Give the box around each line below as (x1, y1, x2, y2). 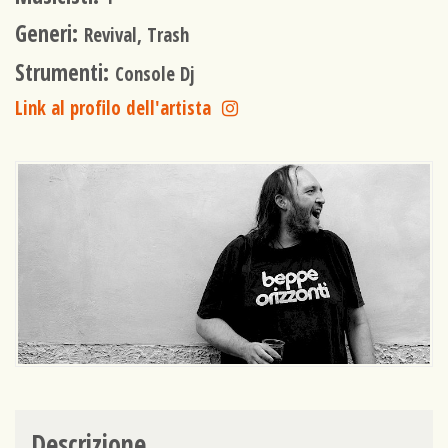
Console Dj (115, 60, 195, 86)
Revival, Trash (84, 22, 189, 48)
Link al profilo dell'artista (15, 95, 211, 121)
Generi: (15, 18, 84, 50)
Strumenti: (15, 56, 115, 88)
